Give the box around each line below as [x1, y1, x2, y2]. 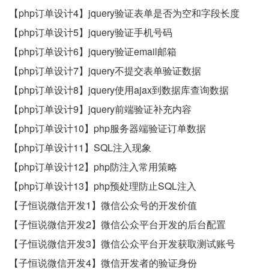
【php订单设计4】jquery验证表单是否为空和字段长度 [9, 6, 240, 20]
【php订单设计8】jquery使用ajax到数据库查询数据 [9, 83, 229, 97]
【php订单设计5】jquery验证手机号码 [9, 25, 172, 40]
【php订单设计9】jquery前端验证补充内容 [9, 102, 192, 116]
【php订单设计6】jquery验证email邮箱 [9, 44, 177, 59]
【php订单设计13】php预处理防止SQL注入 [9, 179, 196, 193]
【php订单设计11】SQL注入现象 [9, 141, 151, 155]
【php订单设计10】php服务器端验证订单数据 [9, 121, 206, 136]
